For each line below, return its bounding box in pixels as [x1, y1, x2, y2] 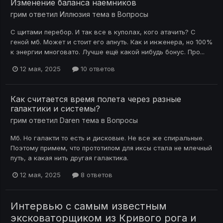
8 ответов [79, 170, 112, 179]
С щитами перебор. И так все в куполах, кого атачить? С [10, 28, 196, 36]
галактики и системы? [10, 103, 100, 113]
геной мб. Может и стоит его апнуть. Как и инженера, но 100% [10, 38, 213, 46]
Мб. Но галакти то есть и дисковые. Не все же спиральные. [10, 133, 204, 142]
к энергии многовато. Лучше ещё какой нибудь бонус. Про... [10, 48, 205, 56]
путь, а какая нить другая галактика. [10, 153, 128, 162]
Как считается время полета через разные [10, 94, 181, 104]
